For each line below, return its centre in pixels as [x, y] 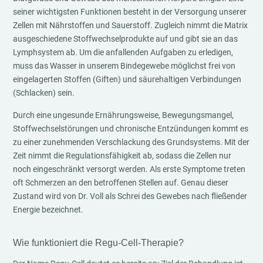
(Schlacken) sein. [44, 93]
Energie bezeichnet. [48, 210]
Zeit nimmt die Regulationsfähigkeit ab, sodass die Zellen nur [122, 156]
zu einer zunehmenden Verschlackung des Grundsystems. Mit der [131, 142]
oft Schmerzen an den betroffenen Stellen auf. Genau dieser [121, 183]
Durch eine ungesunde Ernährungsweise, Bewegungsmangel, [124, 115]
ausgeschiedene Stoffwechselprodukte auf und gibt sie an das [126, 39]
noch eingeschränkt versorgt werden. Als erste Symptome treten [129, 169]
